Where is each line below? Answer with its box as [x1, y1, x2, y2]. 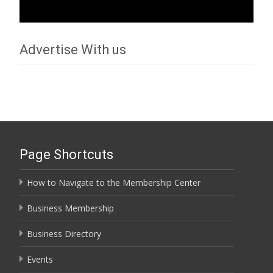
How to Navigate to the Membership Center [27, 176, 200, 188]
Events [27, 253, 53, 265]
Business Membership [27, 202, 114, 214]
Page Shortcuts [19, 146, 113, 162]
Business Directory [27, 227, 101, 239]
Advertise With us [19, 41, 126, 57]
